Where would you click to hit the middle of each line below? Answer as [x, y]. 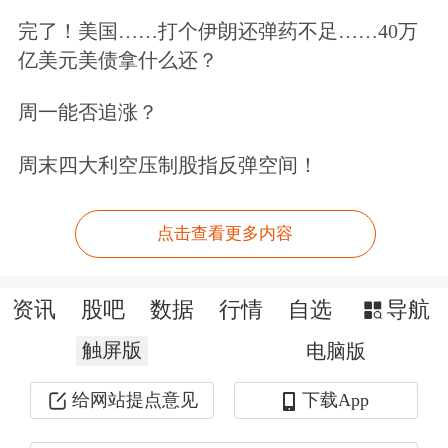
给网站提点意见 [134, 399]
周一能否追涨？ [87, 112]
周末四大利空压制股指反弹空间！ [167, 165]
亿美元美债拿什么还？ [117, 59]
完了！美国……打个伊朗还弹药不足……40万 [217, 30]
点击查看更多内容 [225, 234]
